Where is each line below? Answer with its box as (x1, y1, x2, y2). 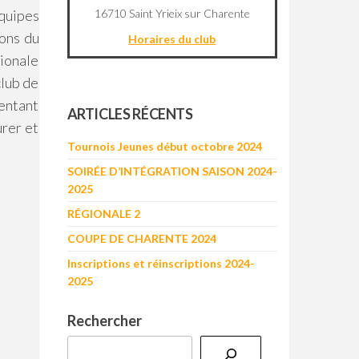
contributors (228, 79, 273, 91)
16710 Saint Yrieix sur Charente (94, 6, 250, 20)
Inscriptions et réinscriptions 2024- (67, 256, 255, 270)
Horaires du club (128, 31, 216, 46)
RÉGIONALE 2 (67, 206, 140, 220)
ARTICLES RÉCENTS (67, 104, 193, 123)
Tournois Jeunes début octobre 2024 (67, 139, 262, 153)
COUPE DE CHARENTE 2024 (67, 231, 216, 245)
